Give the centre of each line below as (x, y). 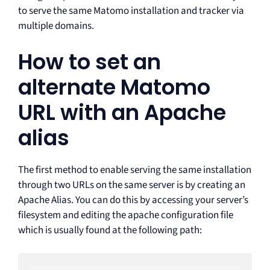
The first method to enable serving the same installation (135, 170)
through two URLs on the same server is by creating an (132, 185)
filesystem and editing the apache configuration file (126, 215)
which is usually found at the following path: (110, 230)
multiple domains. (56, 26)
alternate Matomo (114, 87)
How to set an (89, 61)
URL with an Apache (122, 112)
